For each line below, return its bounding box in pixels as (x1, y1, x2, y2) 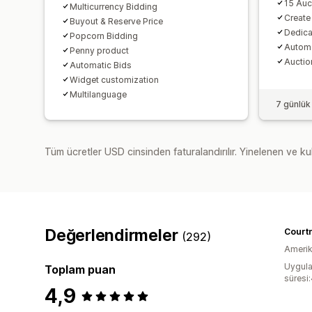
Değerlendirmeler (45, 225, 182, 245)
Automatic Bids (70, 59, 132, 70)
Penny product (70, 45, 129, 56)
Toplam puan (45, 262, 116, 276)
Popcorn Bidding (70, 30, 138, 41)
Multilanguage (70, 88, 127, 100)
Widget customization (70, 74, 159, 85)
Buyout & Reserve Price (70, 15, 163, 26)
